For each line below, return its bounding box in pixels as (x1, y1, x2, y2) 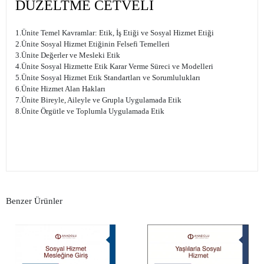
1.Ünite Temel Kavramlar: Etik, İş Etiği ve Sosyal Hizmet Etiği (15, 28, 214, 38)
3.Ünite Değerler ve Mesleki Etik (15, 51, 120, 60)
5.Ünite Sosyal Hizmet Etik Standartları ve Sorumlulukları (15, 73, 200, 82)
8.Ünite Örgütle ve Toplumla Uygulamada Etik (15, 107, 164, 116)
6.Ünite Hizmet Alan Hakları (15, 84, 105, 94)
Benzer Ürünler (6, 196, 62, 206)
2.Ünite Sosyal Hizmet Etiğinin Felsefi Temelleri (15, 39, 170, 49)
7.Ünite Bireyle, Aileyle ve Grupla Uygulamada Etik (15, 95, 181, 105)
